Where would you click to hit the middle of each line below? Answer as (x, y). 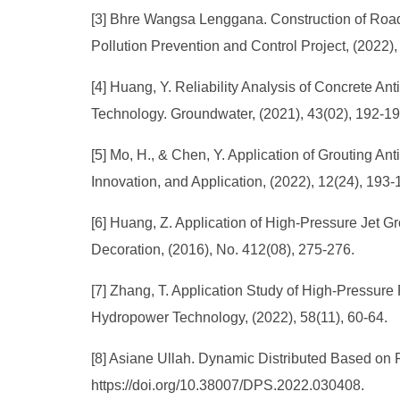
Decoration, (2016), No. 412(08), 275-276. (225, 250)
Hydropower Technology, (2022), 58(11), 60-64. (239, 317)
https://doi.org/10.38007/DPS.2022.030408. (228, 385)
